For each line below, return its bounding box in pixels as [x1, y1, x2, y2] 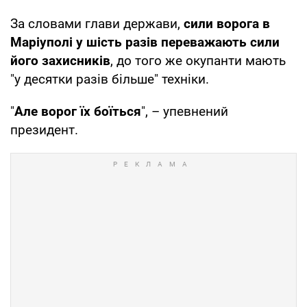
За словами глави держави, [10, 15, 184, 32]
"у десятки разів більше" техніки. [10, 71, 209, 87]
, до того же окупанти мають [110, 52, 286, 69]
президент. [10, 121, 78, 138]
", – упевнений [141, 103, 228, 119]
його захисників [10, 52, 110, 69]
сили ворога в [184, 15, 270, 32]
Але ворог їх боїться [14, 103, 141, 119]
